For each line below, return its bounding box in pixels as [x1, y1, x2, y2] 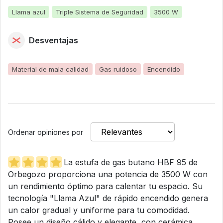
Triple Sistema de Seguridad [56, 7, 143, 16]
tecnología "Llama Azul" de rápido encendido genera [8, 193, 208, 203]
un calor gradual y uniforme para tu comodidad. [8, 205, 190, 215]
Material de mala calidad [12, 65, 89, 73]
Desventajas [29, 35, 78, 45]
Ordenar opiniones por [8, 127, 83, 136]
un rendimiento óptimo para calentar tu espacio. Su [8, 181, 203, 191]
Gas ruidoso [99, 65, 137, 73]
